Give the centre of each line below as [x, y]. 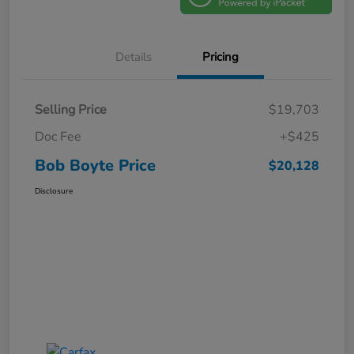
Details [134, 57]
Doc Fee [58, 137]
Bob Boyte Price [95, 166]
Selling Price [71, 110]
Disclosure [54, 192]
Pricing [220, 57]
